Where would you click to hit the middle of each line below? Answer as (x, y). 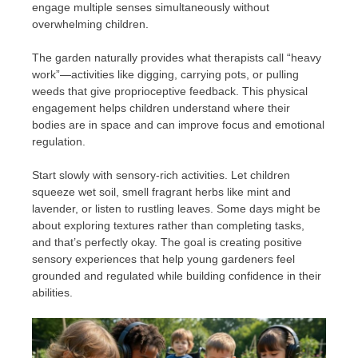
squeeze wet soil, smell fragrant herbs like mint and (161, 192)
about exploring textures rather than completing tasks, (168, 226)
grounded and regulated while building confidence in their (177, 276)
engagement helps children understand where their (161, 108)
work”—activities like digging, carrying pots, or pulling (165, 75)
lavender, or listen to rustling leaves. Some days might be (176, 209)
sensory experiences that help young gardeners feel (163, 259)
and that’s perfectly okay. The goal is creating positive (167, 243)
